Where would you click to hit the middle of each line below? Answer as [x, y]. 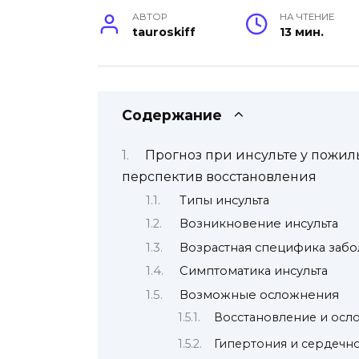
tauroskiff [164, 32]
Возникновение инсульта [258, 224]
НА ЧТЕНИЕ [307, 17]
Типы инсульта [224, 200]
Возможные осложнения [259, 294]
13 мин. [302, 32]
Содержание [172, 115]
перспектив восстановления [219, 176]
